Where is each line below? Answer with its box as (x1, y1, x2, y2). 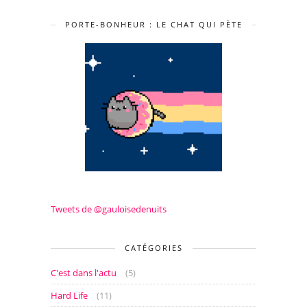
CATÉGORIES (124, 243, 183, 254)
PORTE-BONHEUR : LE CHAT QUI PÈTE (64, 19, 243, 30)
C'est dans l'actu (51, 267, 116, 280)
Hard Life (51, 289, 88, 302)
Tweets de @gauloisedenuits (51, 203, 167, 216)
